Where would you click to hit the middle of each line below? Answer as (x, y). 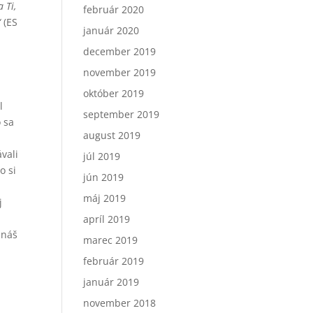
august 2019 (112, 135)
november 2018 (120, 303)
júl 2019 (102, 156)
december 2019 (120, 51)
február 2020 (114, 9)
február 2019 (114, 261)
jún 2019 (104, 177)
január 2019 (111, 282)
